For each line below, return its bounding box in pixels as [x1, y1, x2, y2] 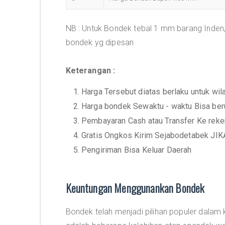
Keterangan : [65, 66, 116, 75]
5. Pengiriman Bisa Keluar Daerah [73, 145, 192, 155]
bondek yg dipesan [65, 38, 134, 47]
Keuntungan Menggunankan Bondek [65, 180, 205, 196]
